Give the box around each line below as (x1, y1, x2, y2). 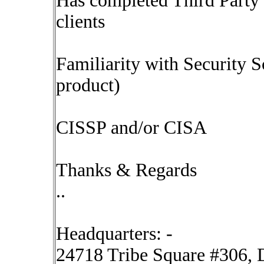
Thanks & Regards (56, 160, 197, 180)
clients (56, 11, 105, 32)
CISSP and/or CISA (56, 117, 207, 138)
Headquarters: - (56, 223, 173, 244)
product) (56, 75, 120, 95)
